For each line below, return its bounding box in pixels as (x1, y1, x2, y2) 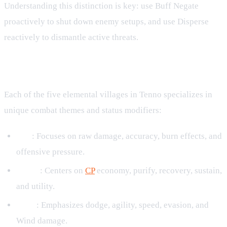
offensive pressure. (16, 146, 85, 157)
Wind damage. (16, 216, 67, 226)
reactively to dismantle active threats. (4, 32, 138, 42)
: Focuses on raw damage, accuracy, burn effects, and (32, 131, 222, 141)
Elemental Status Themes (4, 62, 157, 78)
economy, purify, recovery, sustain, (95, 165, 222, 175)
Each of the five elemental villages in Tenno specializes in (4, 89, 212, 99)
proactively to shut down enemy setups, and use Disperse (4, 16, 209, 26)
